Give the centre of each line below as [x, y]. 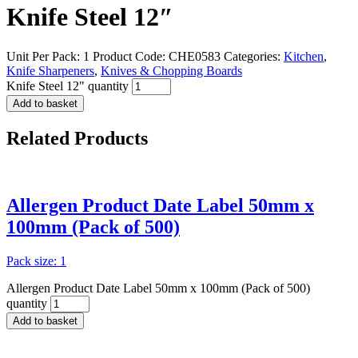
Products [109, 138]
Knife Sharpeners [50, 70]
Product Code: [131, 56]
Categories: [254, 56]
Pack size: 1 [36, 261]
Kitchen [304, 56]
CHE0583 [195, 56]
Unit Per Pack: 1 [50, 56]
